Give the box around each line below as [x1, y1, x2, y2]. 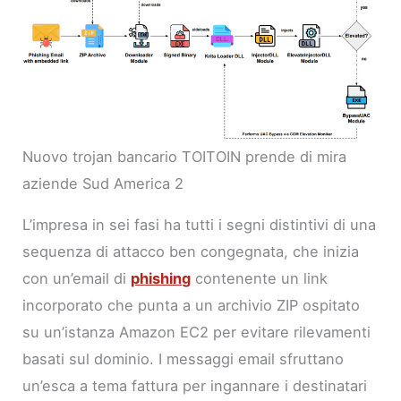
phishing [131, 269, 192, 288]
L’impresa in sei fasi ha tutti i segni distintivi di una [22, 216, 377, 235]
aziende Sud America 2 [22, 174, 184, 192]
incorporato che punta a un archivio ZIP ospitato [22, 296, 361, 315]
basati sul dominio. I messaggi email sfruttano [22, 350, 345, 369]
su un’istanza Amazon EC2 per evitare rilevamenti [22, 323, 371, 342]
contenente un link [191, 269, 328, 288]
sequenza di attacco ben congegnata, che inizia [22, 243, 360, 261]
